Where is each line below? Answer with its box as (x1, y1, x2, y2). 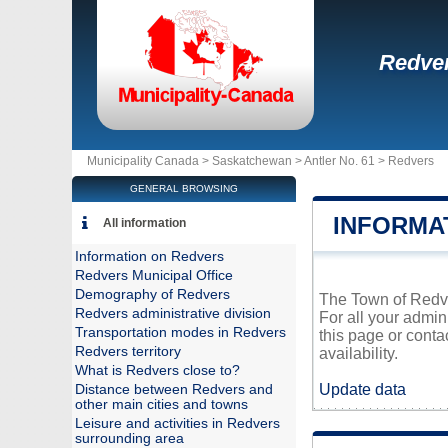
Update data (319, 381, 406, 398)
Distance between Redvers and (75, 382, 273, 397)
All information (103, 216, 186, 230)
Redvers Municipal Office (75, 268, 233, 283)
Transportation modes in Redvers (75, 325, 286, 340)
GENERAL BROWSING (130, 183, 238, 194)
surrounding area (75, 431, 184, 446)
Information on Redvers (75, 249, 224, 264)
